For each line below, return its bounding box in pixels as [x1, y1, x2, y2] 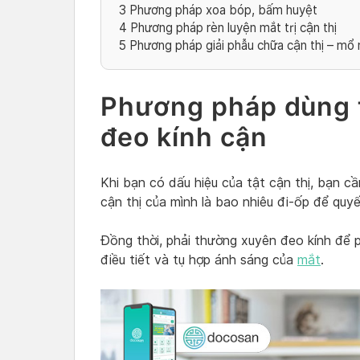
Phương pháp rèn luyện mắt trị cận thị [127, 20, 337, 36]
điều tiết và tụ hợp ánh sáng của [100, 252, 297, 268]
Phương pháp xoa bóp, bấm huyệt [126, 2, 321, 18]
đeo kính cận [100, 121, 268, 153]
